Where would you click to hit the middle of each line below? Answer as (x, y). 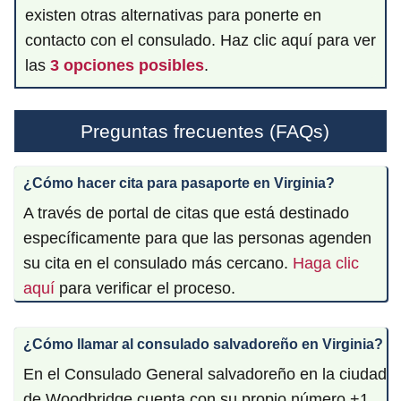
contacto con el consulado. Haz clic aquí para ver (200, 40)
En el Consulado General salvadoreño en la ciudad (205, 374)
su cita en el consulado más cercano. (158, 263)
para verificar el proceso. (145, 288)
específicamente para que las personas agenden (197, 238)
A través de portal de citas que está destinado (186, 213)
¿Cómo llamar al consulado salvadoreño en (173, 344)
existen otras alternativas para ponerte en (173, 15)
